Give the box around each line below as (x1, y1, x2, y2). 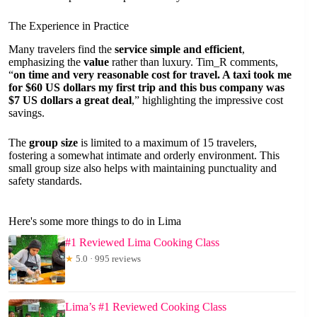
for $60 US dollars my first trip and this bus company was (8, 81, 284, 93)
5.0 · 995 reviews (74, 253, 141, 264)
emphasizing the (8, 55, 83, 68)
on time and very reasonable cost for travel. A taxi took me (13, 68, 292, 81)
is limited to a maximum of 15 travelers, (78, 136, 257, 149)
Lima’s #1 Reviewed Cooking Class (65, 300, 226, 313)
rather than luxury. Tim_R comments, (109, 55, 278, 68)
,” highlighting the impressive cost (132, 93, 283, 106)
